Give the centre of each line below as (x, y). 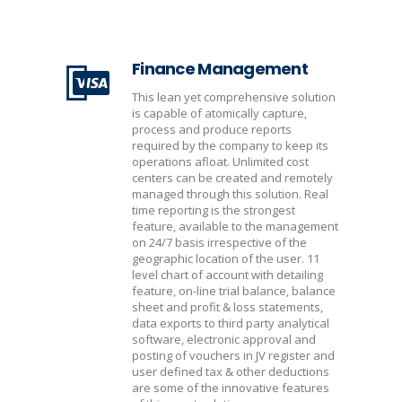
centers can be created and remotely (232, 178)
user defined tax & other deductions (231, 371)
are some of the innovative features (231, 388)
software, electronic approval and (224, 339)
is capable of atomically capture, (219, 113)
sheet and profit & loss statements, (227, 307)
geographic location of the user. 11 (226, 258)
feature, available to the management (235, 226)
